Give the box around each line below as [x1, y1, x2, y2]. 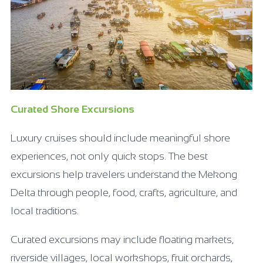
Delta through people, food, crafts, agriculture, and [11, 186, 237, 198]
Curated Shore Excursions [11, 103, 134, 115]
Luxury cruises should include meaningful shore [11, 131, 230, 144]
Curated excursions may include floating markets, [11, 233, 234, 245]
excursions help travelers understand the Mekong [11, 168, 237, 180]
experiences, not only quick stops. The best [11, 150, 208, 162]
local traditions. [11, 204, 79, 217]
